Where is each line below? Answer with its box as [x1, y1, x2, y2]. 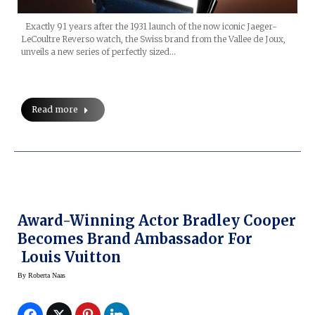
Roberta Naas [28, 271, 65, 280]
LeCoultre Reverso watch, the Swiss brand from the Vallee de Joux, [21, 34, 285, 45]
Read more [32, 104, 78, 115]
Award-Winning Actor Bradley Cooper [18, 212, 297, 230]
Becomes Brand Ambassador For [18, 230, 252, 248]
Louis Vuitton [18, 248, 121, 266]
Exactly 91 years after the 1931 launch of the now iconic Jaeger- [21, 21, 277, 32]
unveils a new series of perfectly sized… [21, 46, 176, 58]
